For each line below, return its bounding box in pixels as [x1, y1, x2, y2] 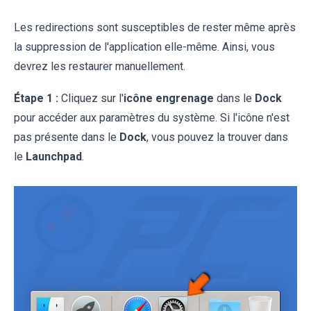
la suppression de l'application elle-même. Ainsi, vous [14, 40, 275, 54]
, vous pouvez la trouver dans [146, 131, 288, 144]
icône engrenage [124, 92, 214, 106]
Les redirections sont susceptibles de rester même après [14, 21, 296, 35]
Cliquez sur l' [58, 92, 124, 106]
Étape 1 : [14, 92, 58, 106]
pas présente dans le [14, 131, 119, 144]
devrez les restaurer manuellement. [14, 60, 185, 74]
